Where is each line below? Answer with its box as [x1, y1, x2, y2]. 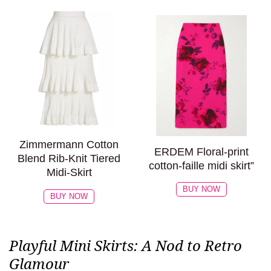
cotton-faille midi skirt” [149, 159, 255, 172]
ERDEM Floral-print [154, 145, 249, 158]
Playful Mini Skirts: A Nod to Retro [9, 235, 242, 255]
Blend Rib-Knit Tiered [18, 152, 121, 165]
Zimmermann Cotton [19, 139, 119, 151]
